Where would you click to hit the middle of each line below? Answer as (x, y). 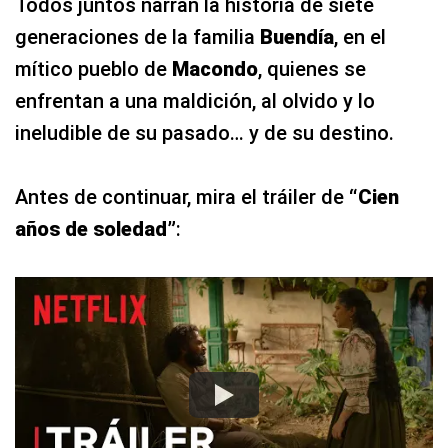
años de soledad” (95, 229)
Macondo (215, 69)
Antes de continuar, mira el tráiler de (182, 197)
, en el (360, 37)
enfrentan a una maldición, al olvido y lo (195, 101)
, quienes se (312, 69)
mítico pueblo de (93, 69)
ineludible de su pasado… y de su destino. (204, 133)
